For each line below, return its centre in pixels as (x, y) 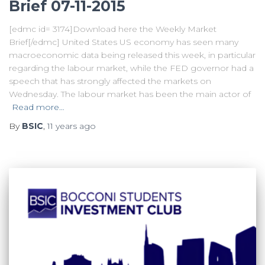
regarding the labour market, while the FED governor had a (131, 68)
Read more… (38, 107)
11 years (62, 126)
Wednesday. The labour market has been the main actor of (130, 94)
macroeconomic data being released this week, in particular (132, 55)
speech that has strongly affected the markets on (110, 81)
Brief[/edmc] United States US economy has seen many (124, 42)
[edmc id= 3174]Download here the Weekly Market (113, 29)
